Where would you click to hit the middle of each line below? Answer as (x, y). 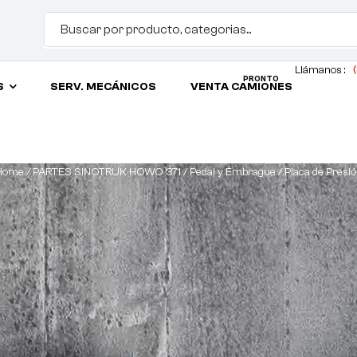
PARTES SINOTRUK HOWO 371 (106, 173)
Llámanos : (321, 71)
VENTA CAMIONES (242, 87)
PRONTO (261, 78)
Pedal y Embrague (232, 173)
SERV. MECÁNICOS (104, 87)
